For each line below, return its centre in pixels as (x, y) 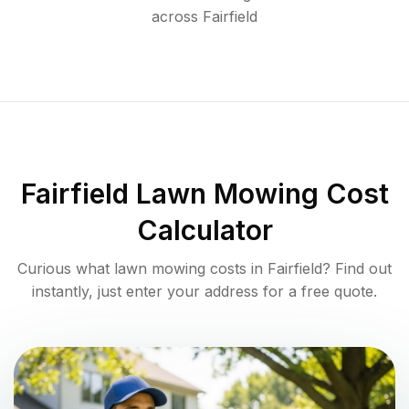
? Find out (357, 269)
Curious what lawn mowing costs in (142, 269)
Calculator (204, 231)
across (175, 17)
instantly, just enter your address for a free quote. (204, 292)
